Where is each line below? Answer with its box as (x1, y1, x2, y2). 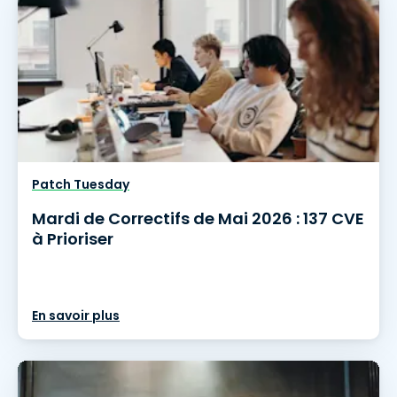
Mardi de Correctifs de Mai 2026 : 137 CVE (32, 207, 364, 230)
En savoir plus (32, 307, 120, 324)
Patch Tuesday (32, 175, 129, 193)
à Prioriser (32, 228, 113, 250)
